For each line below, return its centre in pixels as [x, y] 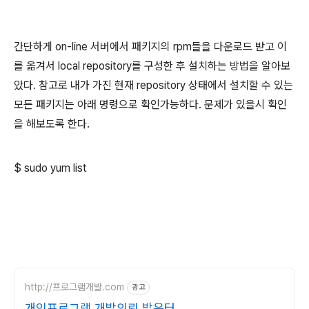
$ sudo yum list [52, 168]
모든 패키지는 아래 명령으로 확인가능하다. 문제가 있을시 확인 [150, 104]
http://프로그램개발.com [74, 287]
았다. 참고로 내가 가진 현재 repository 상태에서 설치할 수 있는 [153, 85]
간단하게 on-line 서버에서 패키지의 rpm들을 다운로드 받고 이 [150, 46]
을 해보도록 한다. [52, 123]
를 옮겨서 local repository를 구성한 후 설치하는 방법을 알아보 [152, 66]
